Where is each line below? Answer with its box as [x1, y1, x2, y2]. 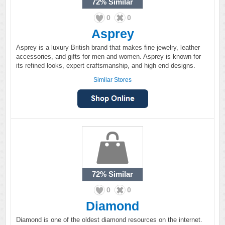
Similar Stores [93, 76, 132, 83]
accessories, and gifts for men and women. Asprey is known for [16, 53, 201, 60]
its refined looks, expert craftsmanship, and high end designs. [16, 62, 195, 69]
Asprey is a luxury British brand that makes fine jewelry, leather [16, 44, 200, 51]
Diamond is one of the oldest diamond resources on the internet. [16, 216, 202, 223]
